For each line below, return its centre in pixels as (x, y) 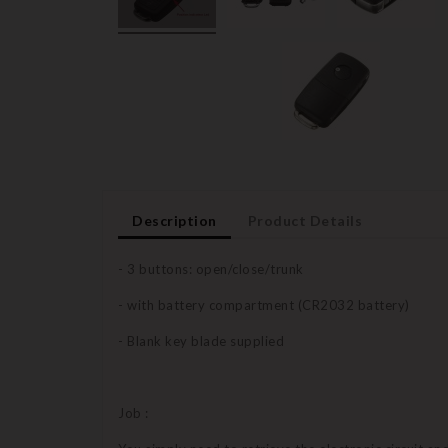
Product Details (305, 220)
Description (174, 220)
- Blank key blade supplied (201, 340)
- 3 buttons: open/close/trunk (211, 268)
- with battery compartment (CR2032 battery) (264, 304)
